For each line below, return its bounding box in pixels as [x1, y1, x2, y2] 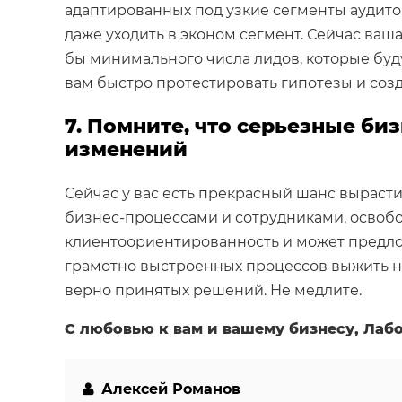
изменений [65, 137, 188, 162]
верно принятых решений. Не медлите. [65, 282, 362, 299]
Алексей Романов [97, 380, 241, 398]
